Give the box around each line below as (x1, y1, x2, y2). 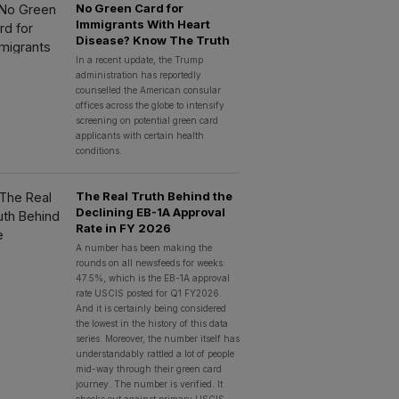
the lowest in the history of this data (75, 318, 228, 329)
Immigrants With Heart (75, 17, 210, 31)
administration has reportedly (75, 69, 201, 80)
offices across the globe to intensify (75, 100, 224, 110)
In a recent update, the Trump (75, 54, 203, 65)
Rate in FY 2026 (75, 221, 171, 235)
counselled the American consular (75, 85, 221, 95)
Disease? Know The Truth (75, 33, 230, 47)
